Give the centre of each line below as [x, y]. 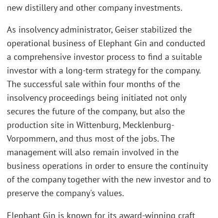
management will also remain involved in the [93, 152]
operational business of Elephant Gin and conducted [106, 43]
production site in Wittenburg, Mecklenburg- [91, 125]
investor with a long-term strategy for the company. [104, 71]
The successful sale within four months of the [93, 84]
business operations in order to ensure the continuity [107, 166]
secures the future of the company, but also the [96, 111]
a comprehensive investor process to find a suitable [104, 57]
